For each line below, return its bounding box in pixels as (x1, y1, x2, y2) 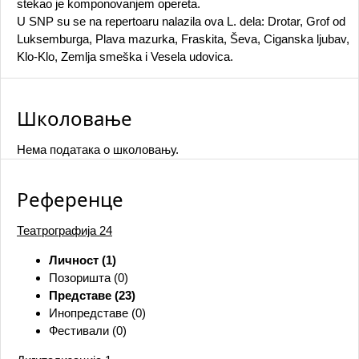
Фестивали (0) (49, 324, 127, 337)
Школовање (17, 105, 132, 131)
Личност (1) (49, 253, 116, 267)
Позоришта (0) (49, 271, 128, 284)
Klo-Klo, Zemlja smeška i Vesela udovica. (17, 50, 233, 63)
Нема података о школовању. (17, 143, 179, 156)
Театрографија (17, 224, 99, 237)
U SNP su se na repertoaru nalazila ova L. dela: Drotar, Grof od (17, 14, 345, 28)
